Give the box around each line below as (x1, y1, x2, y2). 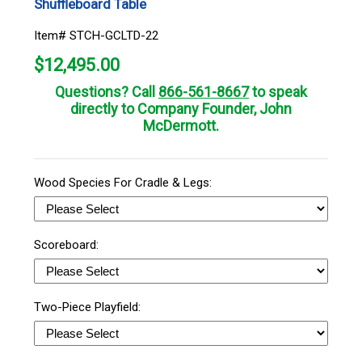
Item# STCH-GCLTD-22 (34, 27, 158, 43)
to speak (249, 82, 307, 100)
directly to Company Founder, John (70, 99, 292, 117)
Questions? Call (55, 82, 158, 100)
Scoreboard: (34, 237, 102, 252)
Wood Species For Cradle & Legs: (34, 175, 215, 190)
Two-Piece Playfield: (34, 299, 144, 314)
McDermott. (143, 116, 219, 134)
